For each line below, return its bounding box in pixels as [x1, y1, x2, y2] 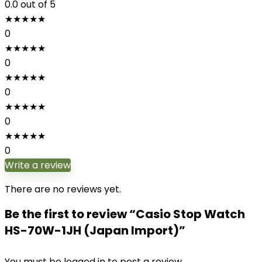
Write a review [5, 158, 71, 172]
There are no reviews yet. [5, 182, 121, 196]
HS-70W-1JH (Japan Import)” [5, 222, 185, 239]
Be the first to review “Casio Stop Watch [5, 206, 245, 222]
